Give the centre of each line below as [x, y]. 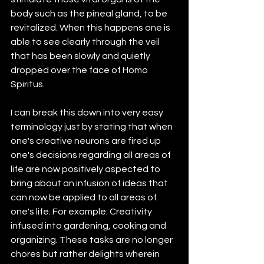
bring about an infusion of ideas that [90, 184]
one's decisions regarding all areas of [92, 155]
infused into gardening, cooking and [89, 226]
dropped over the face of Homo [80, 70]
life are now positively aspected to [86, 169]
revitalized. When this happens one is [91, 28]
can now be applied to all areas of [85, 198]
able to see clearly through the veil [86, 42]
